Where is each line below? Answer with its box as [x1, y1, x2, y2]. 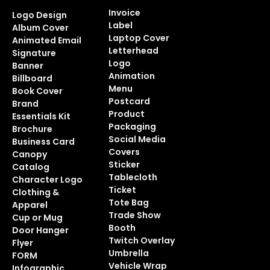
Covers [108, 146, 140, 158]
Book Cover [11, 85, 63, 97]
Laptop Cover [108, 32, 169, 44]
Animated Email [11, 34, 81, 46]
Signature [11, 47, 56, 59]
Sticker [108, 159, 140, 171]
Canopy [11, 148, 47, 160]
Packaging [108, 121, 156, 133]
